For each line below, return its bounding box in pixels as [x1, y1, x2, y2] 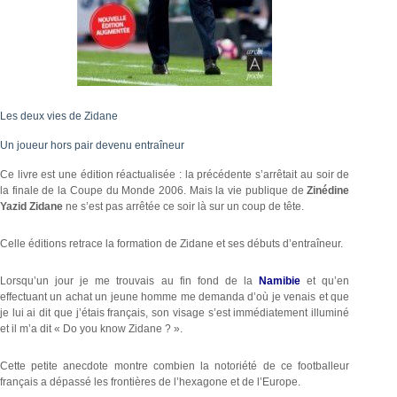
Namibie [259, 274, 301, 287]
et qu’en [300, 274, 350, 287]
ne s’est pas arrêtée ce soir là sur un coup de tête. [63, 199, 304, 213]
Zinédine [307, 183, 350, 197]
